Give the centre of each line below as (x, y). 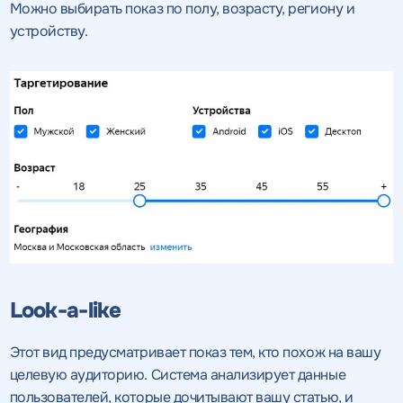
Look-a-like (65, 311)
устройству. (49, 31)
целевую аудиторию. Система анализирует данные (178, 375)
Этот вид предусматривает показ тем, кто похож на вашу (195, 353)
